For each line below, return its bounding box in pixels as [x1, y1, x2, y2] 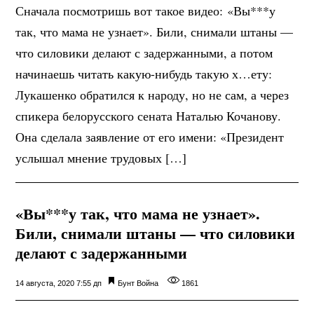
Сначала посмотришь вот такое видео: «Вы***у [15, 2, 276, 20]
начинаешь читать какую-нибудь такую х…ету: [15, 65, 273, 83]
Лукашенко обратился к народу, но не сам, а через [15, 86, 289, 104]
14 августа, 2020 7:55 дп [15, 279, 102, 288]
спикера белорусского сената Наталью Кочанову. [15, 107, 282, 125]
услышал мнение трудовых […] [15, 149, 187, 167]
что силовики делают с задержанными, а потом [15, 44, 273, 62]
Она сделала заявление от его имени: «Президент [15, 128, 285, 146]
